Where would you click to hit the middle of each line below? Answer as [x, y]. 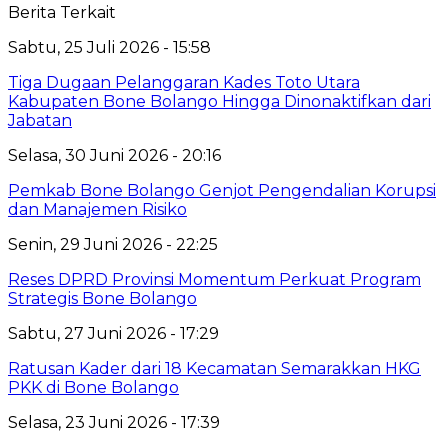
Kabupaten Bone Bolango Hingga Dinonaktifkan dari [219, 101]
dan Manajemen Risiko [97, 209]
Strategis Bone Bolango [102, 298]
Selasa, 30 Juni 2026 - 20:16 [114, 155]
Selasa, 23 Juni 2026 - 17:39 [114, 422]
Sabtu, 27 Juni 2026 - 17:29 [113, 333]
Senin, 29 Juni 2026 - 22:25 [113, 244]
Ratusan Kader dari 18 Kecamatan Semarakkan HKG [214, 368]
